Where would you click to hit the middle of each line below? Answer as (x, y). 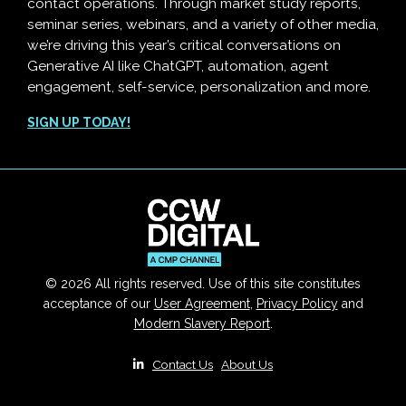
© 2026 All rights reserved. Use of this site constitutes (203, 283)
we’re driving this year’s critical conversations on (184, 45)
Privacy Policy (297, 303)
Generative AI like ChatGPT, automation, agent (178, 66)
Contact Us (183, 364)
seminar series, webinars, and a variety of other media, (203, 24)
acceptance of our (98, 303)
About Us (247, 364)
